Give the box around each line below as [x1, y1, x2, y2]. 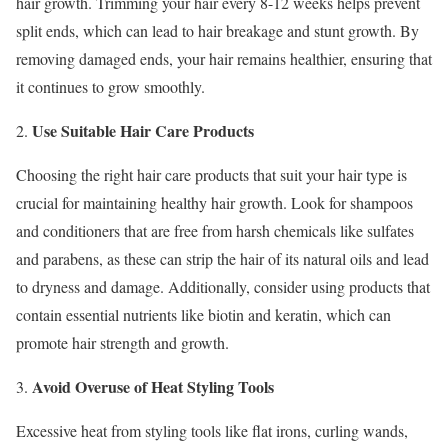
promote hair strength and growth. [16, 331, 229, 353]
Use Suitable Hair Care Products [32, 118, 254, 142]
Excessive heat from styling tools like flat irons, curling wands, [16, 419, 408, 441]
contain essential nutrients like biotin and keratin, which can [16, 303, 391, 325]
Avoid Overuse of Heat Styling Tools [32, 374, 274, 398]
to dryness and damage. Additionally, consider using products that [16, 275, 430, 297]
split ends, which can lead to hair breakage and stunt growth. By [16, 19, 419, 41]
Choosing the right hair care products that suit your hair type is [16, 163, 407, 185]
